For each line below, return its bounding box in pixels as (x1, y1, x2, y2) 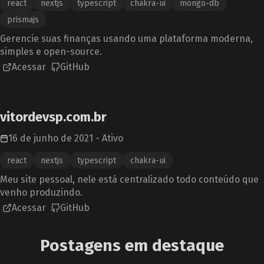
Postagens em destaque (40, 236, 224, 255)
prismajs (7, 15, 39, 25)
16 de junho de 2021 (8, 133, 93, 144)
